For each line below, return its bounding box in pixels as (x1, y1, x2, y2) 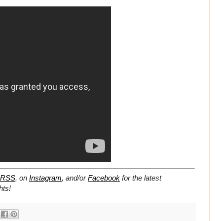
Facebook (88, 174, 120, 183)
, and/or (62, 174, 88, 183)
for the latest (120, 174, 161, 183)
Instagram (29, 174, 62, 183)
